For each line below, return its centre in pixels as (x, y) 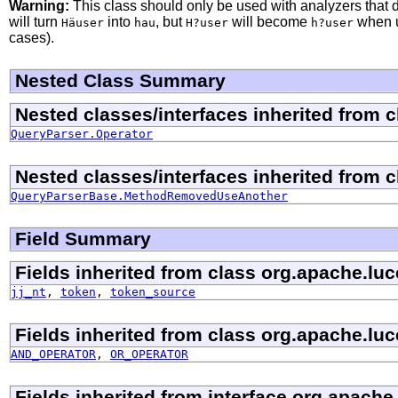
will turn (35, 21)
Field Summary (83, 238)
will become (270, 21)
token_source (153, 291)
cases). (32, 37)
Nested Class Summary (120, 80)
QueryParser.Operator (82, 133)
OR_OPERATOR (149, 354)
